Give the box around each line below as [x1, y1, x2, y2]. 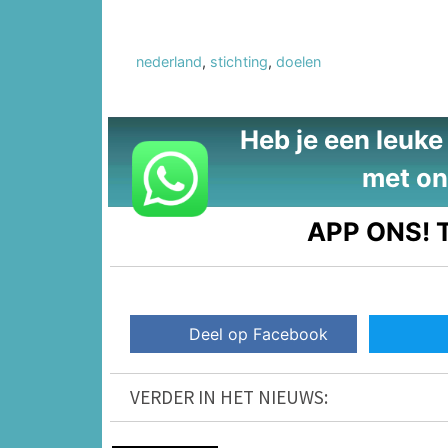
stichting [210, 52, 268, 70]
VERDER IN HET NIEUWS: [130, 384, 328, 409]
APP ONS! [307, 215, 431, 247]
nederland [136, 52, 202, 70]
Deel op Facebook [189, 323, 329, 344]
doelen [276, 52, 321, 70]
